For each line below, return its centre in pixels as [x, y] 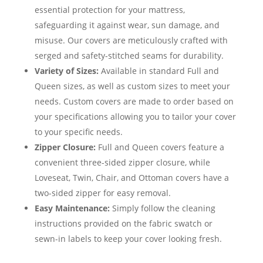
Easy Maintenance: [72, 208]
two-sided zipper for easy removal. [102, 193]
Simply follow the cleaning [162, 208]
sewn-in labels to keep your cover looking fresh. [128, 239]
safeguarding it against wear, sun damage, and [127, 25]
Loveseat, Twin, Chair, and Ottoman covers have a [131, 178]
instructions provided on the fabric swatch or [123, 224]
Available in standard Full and [159, 71]
